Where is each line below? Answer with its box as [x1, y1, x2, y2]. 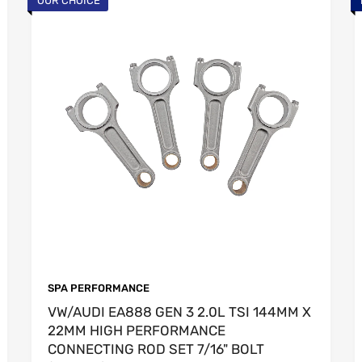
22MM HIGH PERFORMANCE [48, 322, 225, 339]
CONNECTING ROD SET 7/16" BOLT [48, 340, 264, 357]
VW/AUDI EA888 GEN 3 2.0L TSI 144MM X [48, 303, 311, 320]
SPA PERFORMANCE [48, 281, 149, 294]
